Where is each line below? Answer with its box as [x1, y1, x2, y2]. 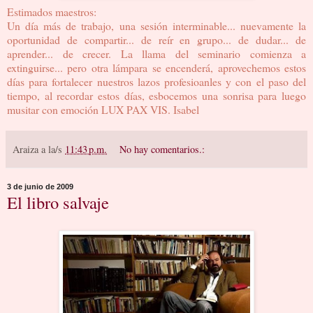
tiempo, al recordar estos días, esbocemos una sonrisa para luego [7, 88, 306, 103]
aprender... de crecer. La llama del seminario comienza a [7, 46, 306, 61]
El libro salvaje [7, 191, 109, 214]
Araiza [13, 143, 38, 156]
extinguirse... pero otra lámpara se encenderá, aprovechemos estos [7, 60, 306, 75]
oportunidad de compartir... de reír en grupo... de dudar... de [7, 32, 306, 48]
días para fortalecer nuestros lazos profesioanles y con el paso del [7, 74, 306, 89]
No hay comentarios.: [119, 143, 205, 156]
